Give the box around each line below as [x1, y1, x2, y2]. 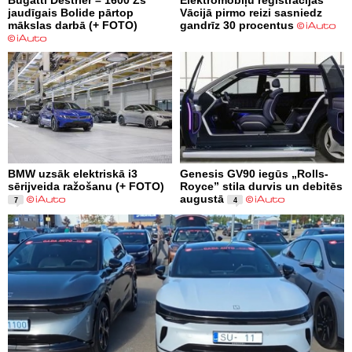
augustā [180, 192, 224, 205]
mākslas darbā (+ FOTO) [8, 18, 137, 31]
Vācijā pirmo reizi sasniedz [180, 5, 322, 19]
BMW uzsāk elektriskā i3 [8, 167, 137, 180]
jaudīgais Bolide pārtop [8, 5, 134, 19]
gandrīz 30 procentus [180, 18, 294, 31]
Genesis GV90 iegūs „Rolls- [180, 167, 328, 180]
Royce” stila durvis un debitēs [180, 179, 343, 192]
